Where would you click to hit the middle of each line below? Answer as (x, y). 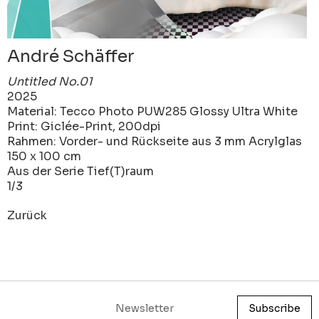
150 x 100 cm (44, 157)
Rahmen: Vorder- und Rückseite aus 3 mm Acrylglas (155, 142)
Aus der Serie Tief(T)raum (80, 172)
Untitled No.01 (50, 82)
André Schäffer (71, 57)
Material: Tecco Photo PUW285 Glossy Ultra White (152, 112)
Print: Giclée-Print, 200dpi (84, 127)
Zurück (27, 216)
